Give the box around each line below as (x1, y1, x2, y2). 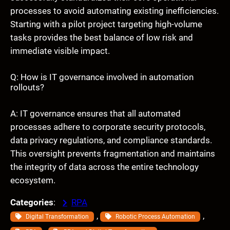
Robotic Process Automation (116, 213, 195, 220)
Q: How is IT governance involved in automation (10, 72, 194, 83)
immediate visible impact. (10, 46, 110, 56)
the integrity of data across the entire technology (10, 162, 199, 172)
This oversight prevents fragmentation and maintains (10, 148, 215, 159)
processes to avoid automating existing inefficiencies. (10, 6, 219, 16)
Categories (10, 197, 53, 207)
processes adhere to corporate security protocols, (10, 122, 205, 132)
